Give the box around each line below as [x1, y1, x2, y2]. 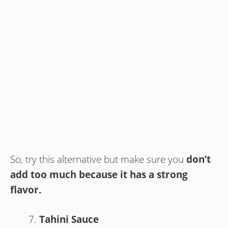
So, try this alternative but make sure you [10, 152, 186, 166]
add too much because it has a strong [10, 167, 188, 181]
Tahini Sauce [39, 213, 99, 226]
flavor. [10, 183, 41, 196]
